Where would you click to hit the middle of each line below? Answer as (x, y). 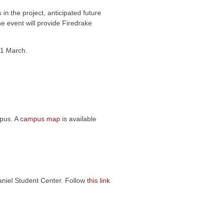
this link (99, 181)
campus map (40, 119)
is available (78, 119)
